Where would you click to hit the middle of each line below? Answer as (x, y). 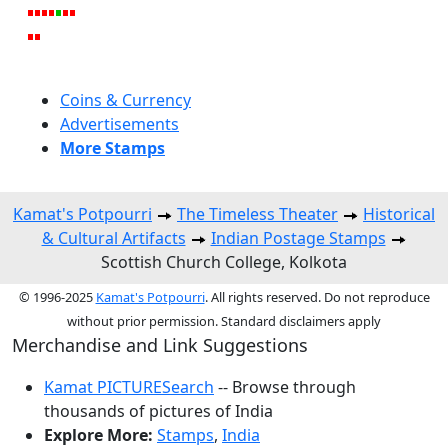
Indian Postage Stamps (298, 237)
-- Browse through (285, 386)
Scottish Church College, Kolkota (224, 261)
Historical (399, 213)
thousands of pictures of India (158, 410)
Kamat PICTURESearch (129, 386)
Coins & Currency (125, 99)
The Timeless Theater (257, 213)
